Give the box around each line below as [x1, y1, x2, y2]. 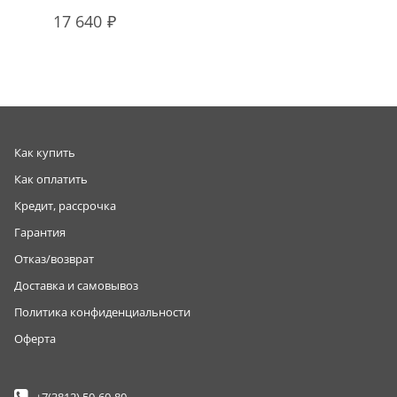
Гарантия [14, 223, 66, 240]
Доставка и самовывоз [14, 276, 138, 293]
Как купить [14, 144, 75, 160]
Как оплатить [14, 170, 88, 187]
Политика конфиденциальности [14, 303, 191, 320]
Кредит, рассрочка [14, 197, 116, 214]
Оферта [14, 330, 56, 346]
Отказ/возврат [14, 250, 94, 267]
